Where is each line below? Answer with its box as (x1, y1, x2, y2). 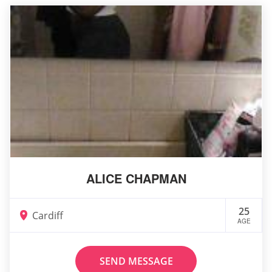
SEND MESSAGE (99, 254, 173, 268)
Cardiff (32, 208, 63, 222)
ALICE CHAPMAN (86, 169, 186, 188)
